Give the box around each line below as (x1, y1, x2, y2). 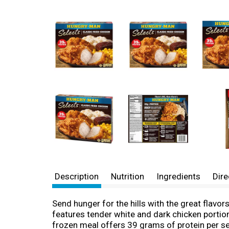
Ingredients (156, 171, 200, 181)
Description (55, 171, 99, 181)
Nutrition (111, 171, 144, 181)
